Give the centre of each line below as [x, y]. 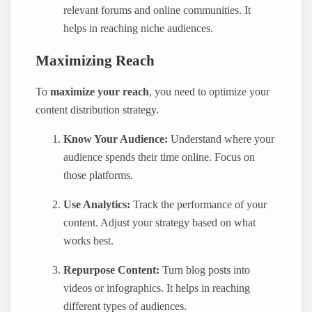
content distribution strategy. [97, 110]
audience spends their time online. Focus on [159, 158]
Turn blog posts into [205, 271]
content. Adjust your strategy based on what [160, 223]
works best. [89, 241]
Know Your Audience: [116, 140]
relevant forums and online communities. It [157, 11]
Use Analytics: [97, 205]
